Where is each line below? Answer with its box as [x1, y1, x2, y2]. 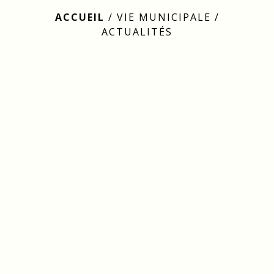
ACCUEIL [54, 10, 105, 24]
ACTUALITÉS [102, 25, 172, 39]
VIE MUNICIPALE [116, 10, 211, 24]
